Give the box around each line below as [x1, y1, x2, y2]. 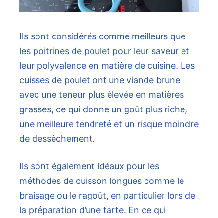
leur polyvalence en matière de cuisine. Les [19, 60, 195, 71]
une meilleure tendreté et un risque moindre [19, 119, 199, 129]
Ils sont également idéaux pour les [19, 161, 159, 172]
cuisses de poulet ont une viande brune [19, 75, 180, 86]
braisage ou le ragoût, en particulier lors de [19, 190, 195, 201]
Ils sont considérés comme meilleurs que [19, 31, 185, 42]
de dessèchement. [19, 133, 95, 144]
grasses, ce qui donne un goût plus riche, [19, 104, 187, 115]
